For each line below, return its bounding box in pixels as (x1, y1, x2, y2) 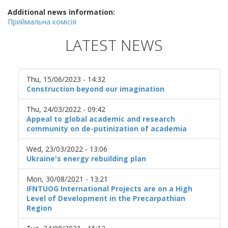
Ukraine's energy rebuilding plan (26, 154, 146, 163)
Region (26, 203, 52, 213)
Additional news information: (8, 7, 115, 17)
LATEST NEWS (65, 35, 163, 55)
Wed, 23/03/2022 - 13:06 (26, 144, 107, 154)
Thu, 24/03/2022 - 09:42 (26, 104, 105, 114)
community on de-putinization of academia (26, 124, 187, 133)
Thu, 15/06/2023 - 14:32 (26, 74, 105, 84)
